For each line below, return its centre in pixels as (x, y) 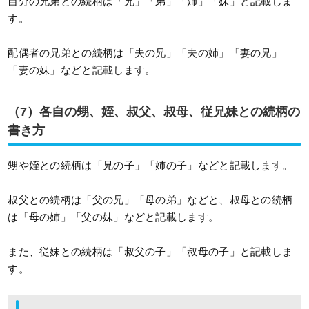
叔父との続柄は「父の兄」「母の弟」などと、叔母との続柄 (150, 200)
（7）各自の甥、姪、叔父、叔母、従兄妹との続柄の (154, 112)
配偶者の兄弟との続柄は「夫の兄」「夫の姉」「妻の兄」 (145, 53)
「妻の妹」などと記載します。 (82, 70)
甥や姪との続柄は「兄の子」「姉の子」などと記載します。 (150, 166)
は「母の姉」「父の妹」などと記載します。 (113, 217)
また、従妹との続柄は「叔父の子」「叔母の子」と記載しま (150, 252)
